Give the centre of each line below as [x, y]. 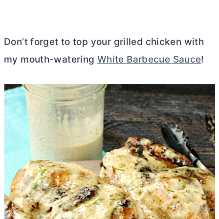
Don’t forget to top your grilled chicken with [104, 42]
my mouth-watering [51, 59]
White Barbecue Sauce [149, 59]
